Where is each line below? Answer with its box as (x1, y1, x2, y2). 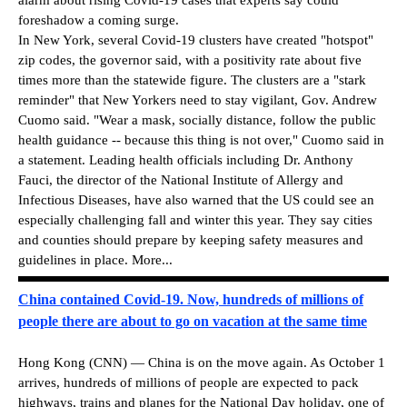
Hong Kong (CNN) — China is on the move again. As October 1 (18, 354, 385, 370)
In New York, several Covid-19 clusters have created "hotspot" (18, 32, 373, 47)
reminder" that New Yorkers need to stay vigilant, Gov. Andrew (18, 92, 377, 107)
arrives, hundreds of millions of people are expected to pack (18, 374, 359, 390)
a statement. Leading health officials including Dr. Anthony (18, 152, 353, 167)
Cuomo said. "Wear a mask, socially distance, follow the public (18, 112, 376, 127)
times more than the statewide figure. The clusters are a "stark (18, 72, 366, 87)
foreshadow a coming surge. (18, 12, 179, 27)
